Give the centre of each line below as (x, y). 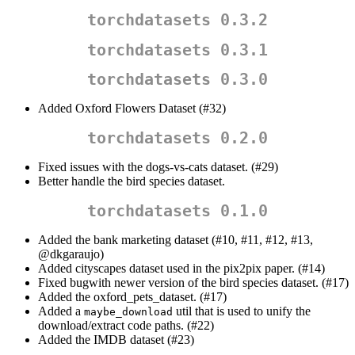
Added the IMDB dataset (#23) (116, 340)
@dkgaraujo (69, 254)
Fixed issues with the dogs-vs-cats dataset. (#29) (158, 167)
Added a (61, 311)
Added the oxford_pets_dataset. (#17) (132, 297)
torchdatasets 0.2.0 (177, 138)
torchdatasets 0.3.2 (177, 20)
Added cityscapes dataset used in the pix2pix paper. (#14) (181, 269)
